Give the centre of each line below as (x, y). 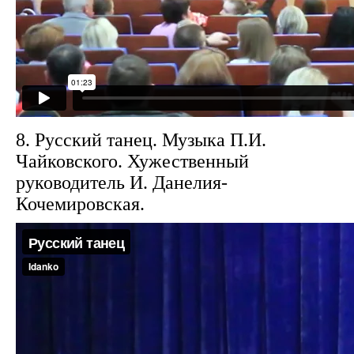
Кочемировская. (80, 204)
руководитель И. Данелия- (122, 183)
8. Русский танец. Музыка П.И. (141, 140)
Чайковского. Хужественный (132, 161)
